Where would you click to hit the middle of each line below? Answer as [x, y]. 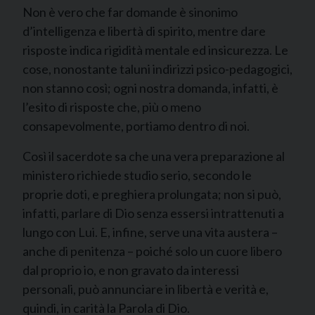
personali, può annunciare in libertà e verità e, [146, 289]
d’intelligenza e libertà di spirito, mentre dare [144, 31]
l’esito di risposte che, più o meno [112, 107]
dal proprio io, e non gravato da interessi [131, 270]
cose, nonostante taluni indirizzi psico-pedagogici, [157, 69]
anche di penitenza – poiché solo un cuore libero [152, 251]
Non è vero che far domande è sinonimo [130, 12]
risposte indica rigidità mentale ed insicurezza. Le [155, 50]
